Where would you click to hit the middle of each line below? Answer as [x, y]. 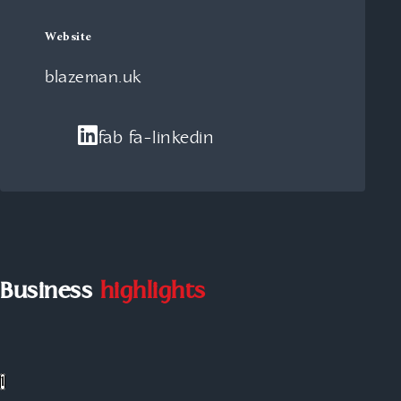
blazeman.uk [94, 78]
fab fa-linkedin [156, 138]
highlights [153, 299]
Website [68, 38]
